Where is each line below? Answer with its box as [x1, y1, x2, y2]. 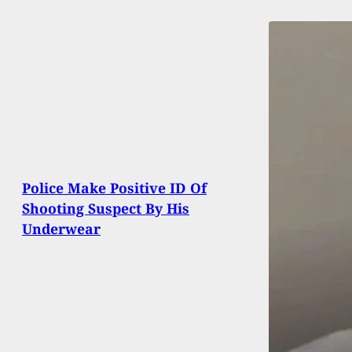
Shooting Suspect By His [22, 199, 189, 218]
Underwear [22, 219, 101, 239]
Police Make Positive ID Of [22, 178, 207, 198]
